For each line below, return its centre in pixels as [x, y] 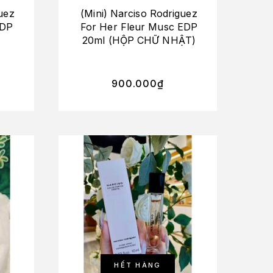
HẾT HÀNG [138, 265]
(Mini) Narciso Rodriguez [139, 13]
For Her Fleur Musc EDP [139, 27]
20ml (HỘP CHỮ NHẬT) [139, 40]
